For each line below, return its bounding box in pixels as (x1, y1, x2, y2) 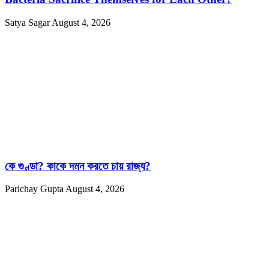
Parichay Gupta (5, 184, 65, 195)
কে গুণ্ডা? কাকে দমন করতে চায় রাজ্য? (5, 159, 151, 172)
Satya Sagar (5, 17, 52, 28)
